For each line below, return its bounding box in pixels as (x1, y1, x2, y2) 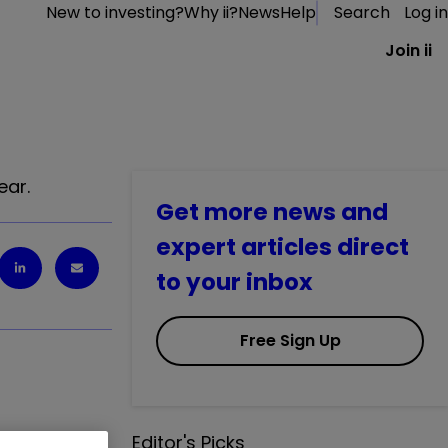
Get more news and (156, 196, 388, 228)
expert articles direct (156, 231, 409, 263)
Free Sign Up (239, 329, 341, 352)
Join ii (385, 39, 432, 62)
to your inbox (156, 266, 313, 298)
